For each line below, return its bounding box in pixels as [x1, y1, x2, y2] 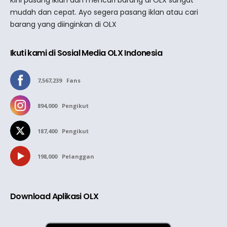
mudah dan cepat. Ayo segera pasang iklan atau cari [10, 7, 198, 17]
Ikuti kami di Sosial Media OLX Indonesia [10, 47, 162, 59]
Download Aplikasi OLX [10, 190, 99, 202]
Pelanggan [62, 152, 94, 160]
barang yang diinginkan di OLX [10, 19, 117, 29]
